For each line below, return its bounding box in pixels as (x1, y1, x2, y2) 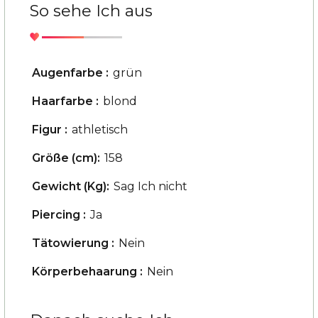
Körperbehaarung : (32, 265, 143, 278)
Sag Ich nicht (114, 180, 187, 193)
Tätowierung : (32, 236, 114, 250)
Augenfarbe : (32, 66, 109, 79)
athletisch (72, 123, 128, 136)
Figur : (32, 123, 67, 136)
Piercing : (32, 208, 86, 221)
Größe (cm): (32, 151, 100, 165)
